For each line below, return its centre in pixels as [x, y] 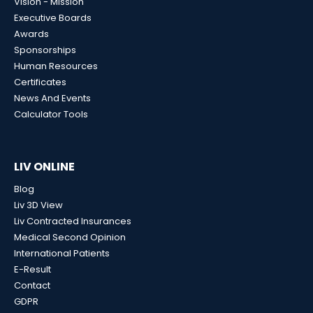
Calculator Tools [51, 115]
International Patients [62, 253]
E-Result [32, 269]
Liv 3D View [38, 205]
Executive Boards [53, 18]
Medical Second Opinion [70, 237]
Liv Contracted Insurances [73, 221]
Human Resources [56, 66]
